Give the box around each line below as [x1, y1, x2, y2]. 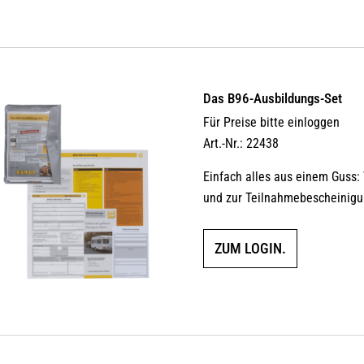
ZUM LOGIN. [214, 240, 287, 258]
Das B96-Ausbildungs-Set [203, 90, 343, 107]
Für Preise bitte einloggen [203, 115, 340, 131]
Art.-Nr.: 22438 [203, 136, 279, 152]
